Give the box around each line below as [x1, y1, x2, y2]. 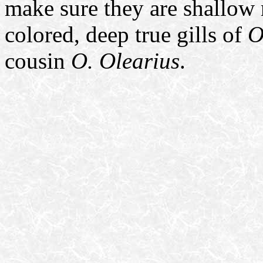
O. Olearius [71, 48, 180, 73]
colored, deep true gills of [5, 21, 248, 47]
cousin [5, 48, 71, 73]
